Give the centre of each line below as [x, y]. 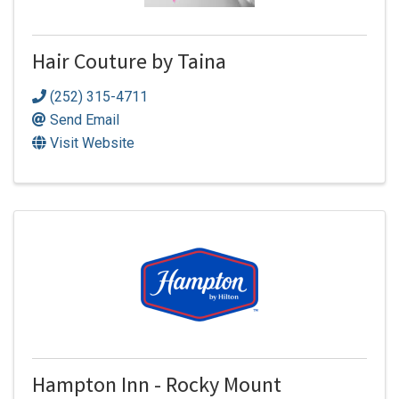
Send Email [85, 119]
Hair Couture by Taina [129, 65]
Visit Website [92, 142]
